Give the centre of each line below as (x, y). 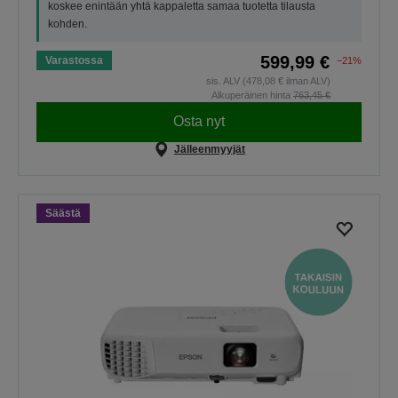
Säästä (63, 213)
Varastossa (74, 60)
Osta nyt (199, 122)
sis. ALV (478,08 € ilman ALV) (268, 80)
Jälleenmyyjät (209, 149)
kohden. (68, 24)
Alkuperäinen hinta (252, 95)
